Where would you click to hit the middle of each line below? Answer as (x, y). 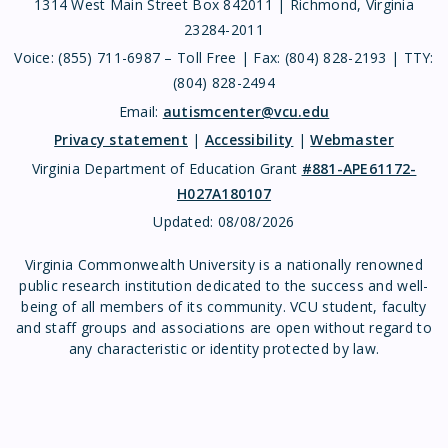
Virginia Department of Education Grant (166, 168)
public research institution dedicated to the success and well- (224, 286)
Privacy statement (121, 140)
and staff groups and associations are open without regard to (224, 328)
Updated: (185, 222)
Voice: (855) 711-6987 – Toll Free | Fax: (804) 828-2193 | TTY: (224, 58)
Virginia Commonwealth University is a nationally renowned (224, 265)
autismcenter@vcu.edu (246, 111)
